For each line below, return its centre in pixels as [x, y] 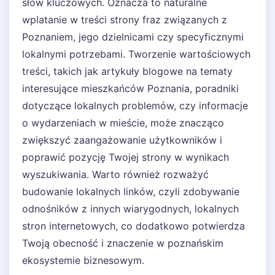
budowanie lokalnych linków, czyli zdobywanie [131, 192]
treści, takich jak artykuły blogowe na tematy [127, 71]
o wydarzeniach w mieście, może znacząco [123, 123]
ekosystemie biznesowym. [83, 260]
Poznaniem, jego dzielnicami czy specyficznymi [133, 37]
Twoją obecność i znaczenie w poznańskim [123, 243]
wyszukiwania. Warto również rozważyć [115, 174]
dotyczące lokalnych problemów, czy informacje [135, 106]
